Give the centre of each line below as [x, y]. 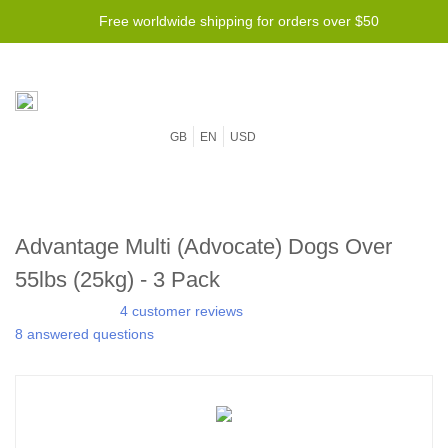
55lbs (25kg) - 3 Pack [117, 279]
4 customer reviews [181, 311]
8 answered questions [84, 334]
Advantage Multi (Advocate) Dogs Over [203, 246]
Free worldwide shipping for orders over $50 [239, 21]
